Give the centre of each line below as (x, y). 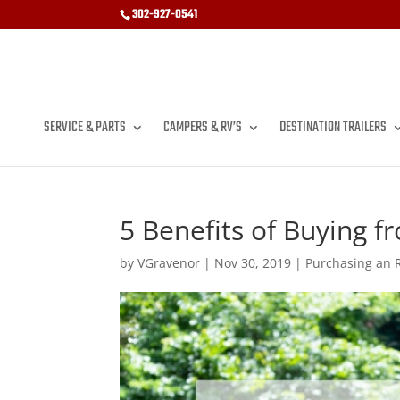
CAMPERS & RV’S (203, 128)
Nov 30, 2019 (253, 263)
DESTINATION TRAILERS (333, 128)
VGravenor (169, 263)
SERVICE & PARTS (85, 128)
